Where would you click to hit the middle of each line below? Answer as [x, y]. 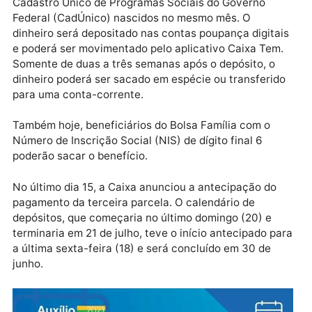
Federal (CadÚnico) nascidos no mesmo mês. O [147, 88]
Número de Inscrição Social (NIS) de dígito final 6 [153, 226]
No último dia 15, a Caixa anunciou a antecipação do [161, 277]
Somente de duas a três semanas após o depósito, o [160, 140]
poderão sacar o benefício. [89, 242]
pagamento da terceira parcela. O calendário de [149, 295]
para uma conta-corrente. [87, 174]
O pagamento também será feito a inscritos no [145, 55]
